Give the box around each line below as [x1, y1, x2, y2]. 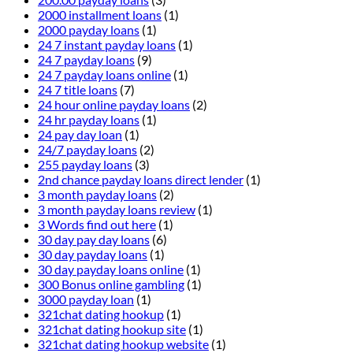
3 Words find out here [38, 217, 156, 232]
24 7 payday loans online [38, 67, 171, 83]
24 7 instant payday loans [38, 37, 176, 53]
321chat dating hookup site [38, 321, 186, 337]
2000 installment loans [38, 7, 162, 23]
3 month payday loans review [38, 202, 195, 217]
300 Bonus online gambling [38, 277, 184, 292]
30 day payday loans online [38, 262, 184, 277]
